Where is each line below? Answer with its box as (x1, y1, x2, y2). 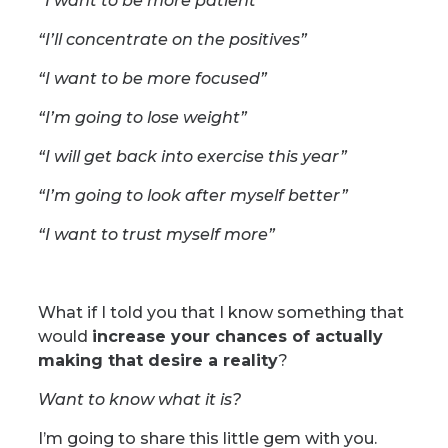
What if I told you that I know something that (37, 303, 404, 322)
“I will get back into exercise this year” (37, 147, 347, 166)
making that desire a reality (37, 351, 278, 370)
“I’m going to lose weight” (37, 108, 247, 127)
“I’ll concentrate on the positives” (37, 30, 307, 49)
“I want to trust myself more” (37, 225, 275, 244)
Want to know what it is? (37, 390, 241, 409)
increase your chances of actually (91, 327, 383, 346)
